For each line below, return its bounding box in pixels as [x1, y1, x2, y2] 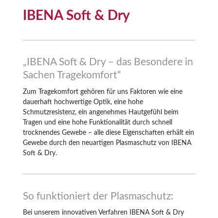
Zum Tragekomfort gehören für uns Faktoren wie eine [23, 88, 182, 95]
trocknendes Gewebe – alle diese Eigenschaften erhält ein [23, 129, 194, 136]
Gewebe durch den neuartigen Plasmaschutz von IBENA [23, 139, 191, 146]
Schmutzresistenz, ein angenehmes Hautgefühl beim [23, 109, 179, 116]
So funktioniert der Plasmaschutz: [23, 191, 173, 201]
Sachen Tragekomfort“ [23, 70, 121, 81]
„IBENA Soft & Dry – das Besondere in [23, 57, 193, 68]
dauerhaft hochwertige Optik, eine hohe [23, 98, 143, 106]
